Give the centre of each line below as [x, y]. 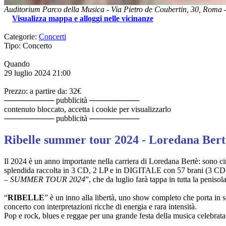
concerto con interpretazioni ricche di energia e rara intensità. [100, 206]
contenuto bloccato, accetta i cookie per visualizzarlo [88, 109]
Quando [17, 64]
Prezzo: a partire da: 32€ [43, 91]
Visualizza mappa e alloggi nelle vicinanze [83, 18]
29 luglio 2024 [27, 73]
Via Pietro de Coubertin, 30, [157, 9]
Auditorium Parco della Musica [54, 9]
